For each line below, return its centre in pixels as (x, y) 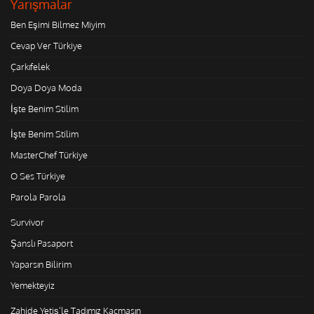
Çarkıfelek (30, 66)
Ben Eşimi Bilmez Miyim (58, 24)
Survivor (27, 222)
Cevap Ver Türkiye (46, 45)
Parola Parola (38, 197)
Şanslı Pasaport (42, 243)
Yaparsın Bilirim (41, 264)
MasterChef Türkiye (49, 155)
